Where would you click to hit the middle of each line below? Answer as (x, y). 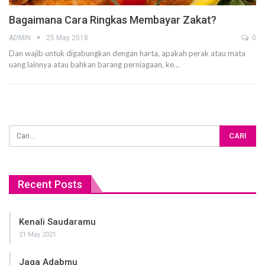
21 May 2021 (38, 235)
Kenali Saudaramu (57, 222)
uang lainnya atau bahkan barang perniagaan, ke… (94, 64)
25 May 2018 (67, 38)
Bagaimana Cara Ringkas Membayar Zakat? (113, 20)
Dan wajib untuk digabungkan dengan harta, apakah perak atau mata (127, 53)
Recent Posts (50, 184)
